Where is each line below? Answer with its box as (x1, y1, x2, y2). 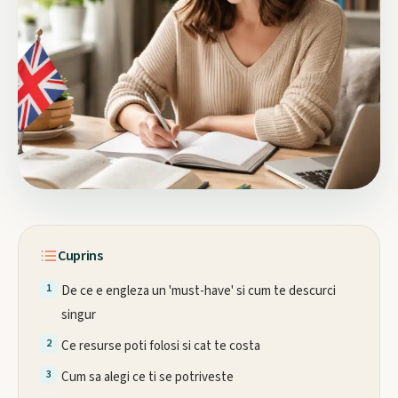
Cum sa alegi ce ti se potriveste (61, 368, 234, 386)
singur (61, 306, 96, 324)
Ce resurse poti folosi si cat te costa (61, 337, 260, 355)
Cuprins (58, 246, 103, 266)
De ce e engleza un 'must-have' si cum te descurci (61, 282, 336, 300)
